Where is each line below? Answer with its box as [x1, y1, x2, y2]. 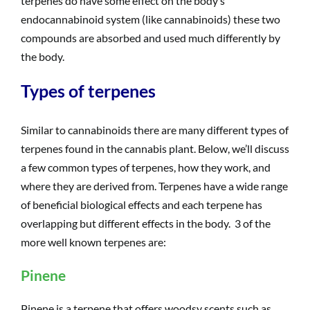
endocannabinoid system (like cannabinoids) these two [20, 12, 280, 26]
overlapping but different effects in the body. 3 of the [20, 217, 271, 230]
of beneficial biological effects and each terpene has [20, 198, 262, 211]
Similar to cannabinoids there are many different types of [20, 123, 289, 136]
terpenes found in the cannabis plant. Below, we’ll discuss [20, 142, 289, 155]
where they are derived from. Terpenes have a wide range [20, 179, 288, 192]
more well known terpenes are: [20, 235, 166, 248]
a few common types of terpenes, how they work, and [20, 161, 271, 174]
